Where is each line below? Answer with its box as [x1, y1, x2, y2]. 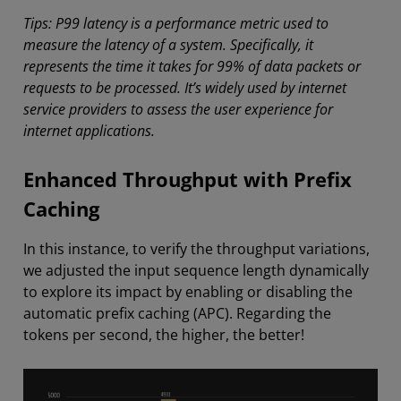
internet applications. [23, 121, 155, 141]
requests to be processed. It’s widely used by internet [23, 78, 346, 98]
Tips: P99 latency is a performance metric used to [23, 13, 328, 34]
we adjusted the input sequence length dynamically [23, 260, 369, 281]
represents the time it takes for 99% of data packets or [23, 56, 361, 77]
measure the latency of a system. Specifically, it [23, 35, 313, 55]
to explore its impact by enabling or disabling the [23, 282, 353, 303]
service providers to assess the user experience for [23, 99, 333, 120]
